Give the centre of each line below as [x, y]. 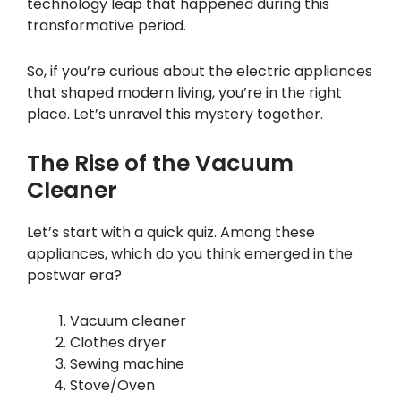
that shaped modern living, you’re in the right [184, 93]
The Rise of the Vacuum [160, 163]
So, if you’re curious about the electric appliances [200, 72]
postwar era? [74, 275]
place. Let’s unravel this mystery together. [175, 115]
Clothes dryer [118, 342]
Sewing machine [127, 363]
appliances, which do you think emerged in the [190, 253]
